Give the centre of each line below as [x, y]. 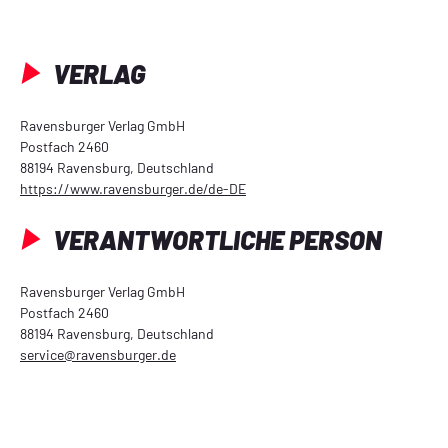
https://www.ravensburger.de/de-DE [133, 188]
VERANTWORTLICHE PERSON [215, 239]
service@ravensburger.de [98, 354]
